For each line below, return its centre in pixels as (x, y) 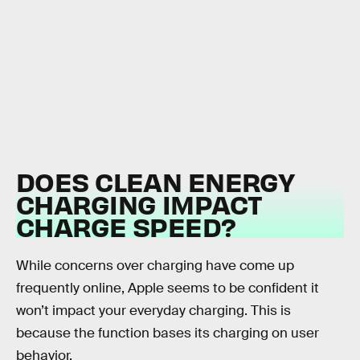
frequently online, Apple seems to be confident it (168, 288)
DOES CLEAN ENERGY (155, 181)
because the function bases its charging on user (168, 333)
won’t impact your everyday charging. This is (153, 311)
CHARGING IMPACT (139, 203)
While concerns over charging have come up (155, 266)
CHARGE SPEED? (126, 226)
